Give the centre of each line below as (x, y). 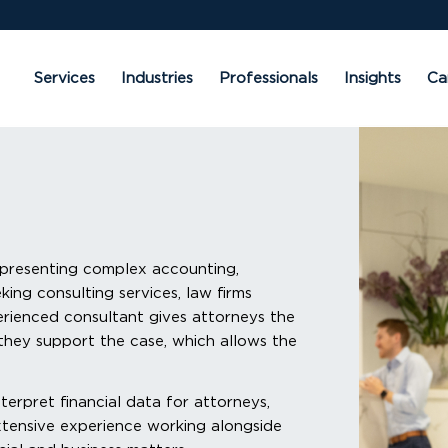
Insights (373, 78)
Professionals (269, 78)
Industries (157, 78)
